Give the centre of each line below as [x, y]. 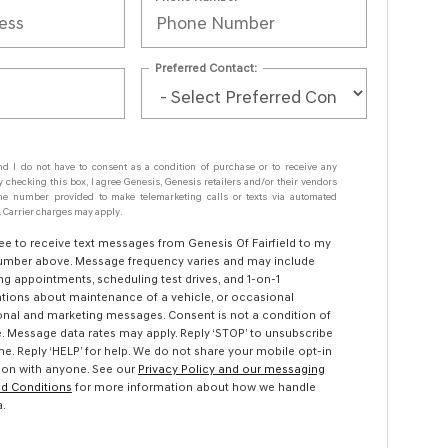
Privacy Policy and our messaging [231, 369]
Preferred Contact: [206, 67]
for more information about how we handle [193, 387]
